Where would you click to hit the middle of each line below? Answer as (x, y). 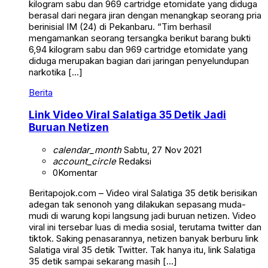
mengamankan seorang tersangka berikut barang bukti (140, 38)
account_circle (84, 161)
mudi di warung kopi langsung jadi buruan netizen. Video (142, 215)
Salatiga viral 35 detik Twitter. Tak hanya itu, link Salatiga (142, 249)
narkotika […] (56, 72)
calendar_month (87, 150)
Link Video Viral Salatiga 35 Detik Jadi (127, 115)
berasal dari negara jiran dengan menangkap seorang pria (145, 15)
